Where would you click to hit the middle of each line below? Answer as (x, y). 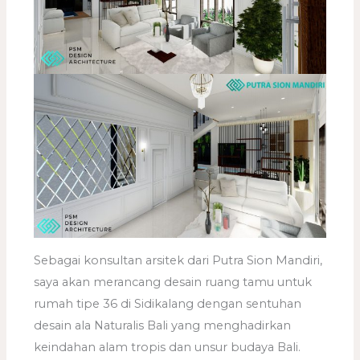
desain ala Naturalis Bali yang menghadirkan (163, 325)
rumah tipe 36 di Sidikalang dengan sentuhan (168, 303)
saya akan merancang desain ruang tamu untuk (173, 282)
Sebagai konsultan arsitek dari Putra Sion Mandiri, (178, 260)
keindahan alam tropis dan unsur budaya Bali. (168, 347)
